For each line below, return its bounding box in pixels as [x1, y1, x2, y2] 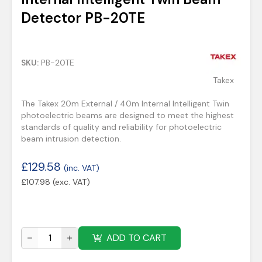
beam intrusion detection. [21, 133, 121, 144]
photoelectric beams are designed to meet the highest [21, 110, 234, 120]
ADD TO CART [106, 232, 167, 244]
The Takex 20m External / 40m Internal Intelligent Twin [21, 98, 229, 109]
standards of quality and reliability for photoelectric [21, 122, 222, 132]
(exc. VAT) [53, 177, 90, 187]
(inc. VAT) [64, 163, 99, 173]
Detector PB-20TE [21, 9, 145, 27]
